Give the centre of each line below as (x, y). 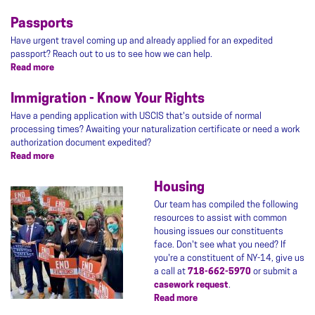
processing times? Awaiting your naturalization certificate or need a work (155, 129)
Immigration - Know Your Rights (108, 99)
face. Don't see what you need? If (220, 245)
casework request (191, 285)
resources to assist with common (220, 218)
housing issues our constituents (219, 231)
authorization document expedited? (81, 143)
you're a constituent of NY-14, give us (229, 258)
